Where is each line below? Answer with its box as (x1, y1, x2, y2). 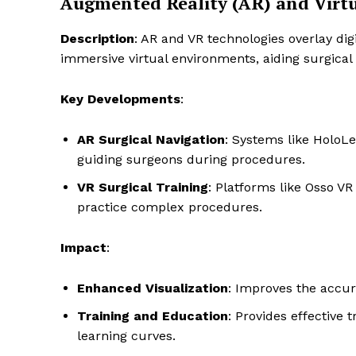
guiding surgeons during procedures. (77, 152, 305, 168)
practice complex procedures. (77, 199, 262, 215)
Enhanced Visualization (77, 281, 228, 296)
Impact (60, 240, 106, 256)
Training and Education (77, 308, 228, 324)
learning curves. (77, 328, 176, 344)
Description (60, 31, 134, 47)
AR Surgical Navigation (77, 132, 225, 148)
